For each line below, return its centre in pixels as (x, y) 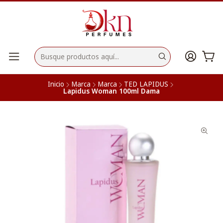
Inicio (56, 84)
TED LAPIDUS (146, 84)
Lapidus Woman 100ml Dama (111, 91)
